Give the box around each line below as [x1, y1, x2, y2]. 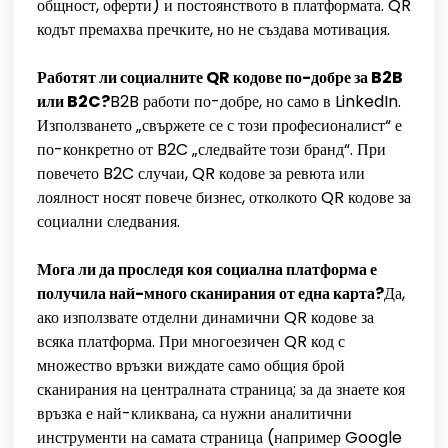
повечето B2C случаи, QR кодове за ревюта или [37, 162, 365, 185]
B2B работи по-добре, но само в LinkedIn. [110, 90, 401, 113]
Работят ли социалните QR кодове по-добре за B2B [37, 66, 403, 89]
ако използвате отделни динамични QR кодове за [37, 306, 374, 329]
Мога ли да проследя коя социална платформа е [37, 258, 377, 281]
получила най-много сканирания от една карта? [37, 282, 384, 305]
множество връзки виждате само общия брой [37, 354, 345, 377]
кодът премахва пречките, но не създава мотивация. [37, 18, 390, 41]
